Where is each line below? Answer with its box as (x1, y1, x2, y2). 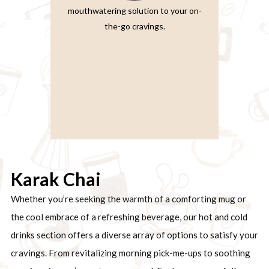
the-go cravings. (104, 21, 165, 32)
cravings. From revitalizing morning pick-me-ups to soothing (10, 247, 250, 259)
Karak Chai (10, 168, 101, 190)
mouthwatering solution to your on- (67, 5, 202, 16)
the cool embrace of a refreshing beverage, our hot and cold (10, 211, 247, 223)
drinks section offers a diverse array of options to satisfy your (10, 229, 258, 241)
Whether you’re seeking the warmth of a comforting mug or (10, 193, 246, 205)
